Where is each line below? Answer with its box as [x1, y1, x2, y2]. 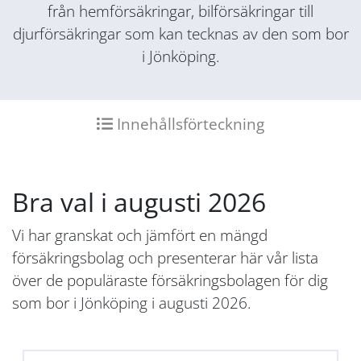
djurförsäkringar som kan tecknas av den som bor [12, 23, 349, 44]
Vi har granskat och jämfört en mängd [12, 224, 268, 246]
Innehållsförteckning [112, 113, 264, 135]
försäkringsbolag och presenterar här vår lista [12, 247, 318, 268]
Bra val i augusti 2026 [12, 185, 266, 219]
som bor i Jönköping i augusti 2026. [12, 292, 251, 313]
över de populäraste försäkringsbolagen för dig [12, 269, 328, 291]
